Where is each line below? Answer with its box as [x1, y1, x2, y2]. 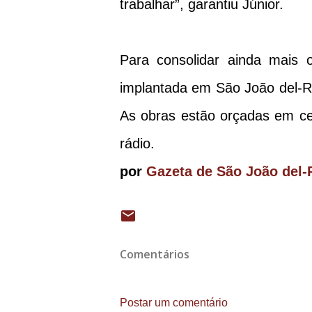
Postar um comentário [120, 297, 228, 309]
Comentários [120, 247, 189, 263]
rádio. [120, 136, 159, 152]
